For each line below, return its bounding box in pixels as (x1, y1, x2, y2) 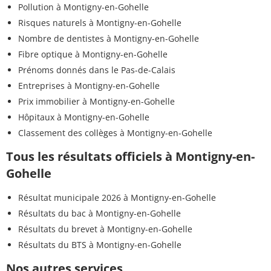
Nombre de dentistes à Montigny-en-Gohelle (18, 33, 199, 45)
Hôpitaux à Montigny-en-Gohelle (18, 111, 149, 123)
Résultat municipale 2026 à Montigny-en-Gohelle (18, 192, 216, 204)
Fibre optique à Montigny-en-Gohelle (18, 48, 168, 60)
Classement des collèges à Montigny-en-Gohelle (18, 127, 212, 139)
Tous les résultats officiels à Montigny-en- (6, 148, 255, 165)
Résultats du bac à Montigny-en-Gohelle (18, 207, 181, 220)
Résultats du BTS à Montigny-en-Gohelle (18, 239, 181, 251)
